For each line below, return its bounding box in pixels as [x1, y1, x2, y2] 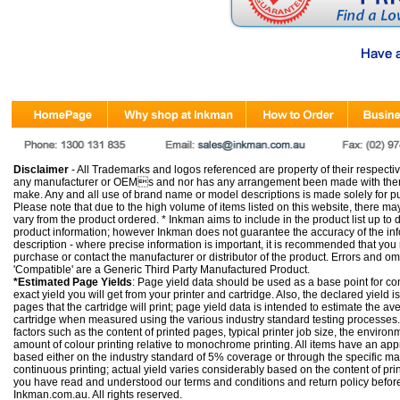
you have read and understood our [13, 376, 184, 388]
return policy [309, 376, 369, 388]
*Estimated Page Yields [13, 276, 132, 288]
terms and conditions [184, 376, 285, 388]
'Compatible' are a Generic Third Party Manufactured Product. [13, 263, 310, 276]
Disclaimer [13, 163, 69, 176]
